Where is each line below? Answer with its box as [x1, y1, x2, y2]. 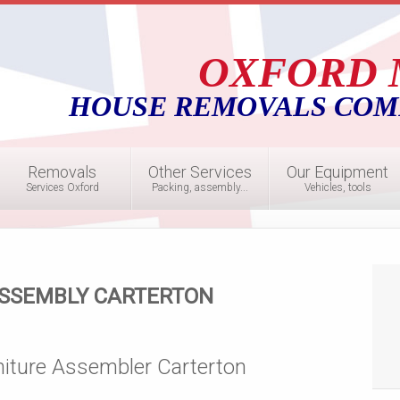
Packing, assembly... [151, 181, 248, 194]
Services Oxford [25, 181, 99, 194]
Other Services [147, 162, 252, 181]
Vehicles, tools [304, 181, 371, 194]
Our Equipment [287, 162, 389, 181]
